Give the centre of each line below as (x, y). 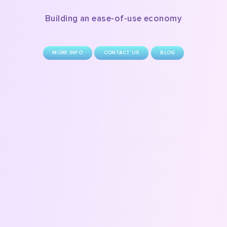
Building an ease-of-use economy (113, 18)
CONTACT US (121, 52)
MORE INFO (67, 52)
